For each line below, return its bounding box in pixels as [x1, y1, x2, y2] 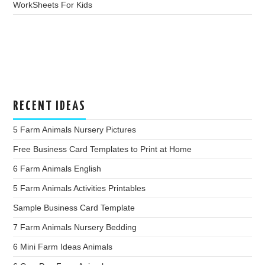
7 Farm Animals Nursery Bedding [13, 222, 137, 232]
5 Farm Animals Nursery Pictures [13, 124, 137, 134]
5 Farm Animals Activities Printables [13, 183, 146, 193]
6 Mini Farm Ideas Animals [13, 241, 113, 251]
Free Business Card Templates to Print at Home [13, 144, 192, 154]
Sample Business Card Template [13, 202, 135, 212]
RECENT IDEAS [13, 99, 86, 113]
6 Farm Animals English [13, 163, 102, 173]
